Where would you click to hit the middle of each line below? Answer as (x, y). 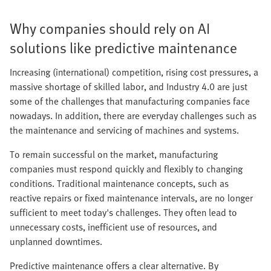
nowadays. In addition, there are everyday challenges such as (133, 116)
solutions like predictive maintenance (123, 47)
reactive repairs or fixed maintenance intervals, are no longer (131, 198)
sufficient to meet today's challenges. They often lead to (123, 212)
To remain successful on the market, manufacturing (114, 154)
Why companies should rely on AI (110, 28)
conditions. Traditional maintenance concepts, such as (119, 183)
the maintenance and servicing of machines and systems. (124, 130)
